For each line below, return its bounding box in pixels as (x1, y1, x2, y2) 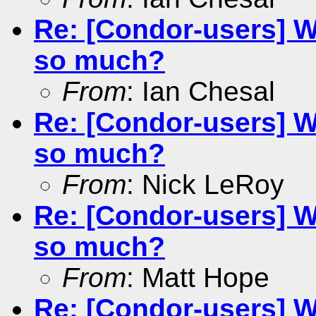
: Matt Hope (126, 262, 269, 293)
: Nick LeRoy (126, 169, 284, 200)
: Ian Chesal (126, 75, 275, 107)
